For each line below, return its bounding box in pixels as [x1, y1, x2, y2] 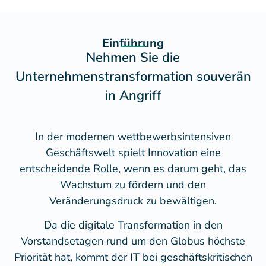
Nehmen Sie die [86, 49, 180, 66]
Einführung [102, 35, 164, 51]
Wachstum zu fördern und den [60, 178, 206, 192]
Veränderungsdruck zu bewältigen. [49, 194, 217, 208]
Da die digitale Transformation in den [43, 218, 223, 233]
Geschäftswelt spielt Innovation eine [45, 145, 221, 160]
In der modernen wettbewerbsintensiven [35, 129, 231, 144]
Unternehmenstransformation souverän [15, 68, 251, 85]
